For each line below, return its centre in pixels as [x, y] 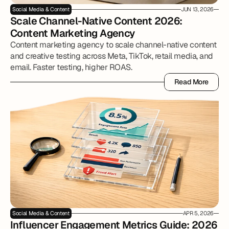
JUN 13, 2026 [197, 9]
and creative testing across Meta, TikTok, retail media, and [112, 56]
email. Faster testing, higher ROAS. [71, 67]
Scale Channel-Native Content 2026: [96, 21]
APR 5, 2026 [198, 213]
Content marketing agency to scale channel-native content [113, 45]
